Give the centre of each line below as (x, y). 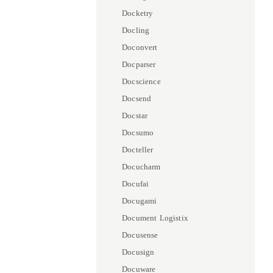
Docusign (138, 252)
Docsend (137, 98)
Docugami (140, 201)
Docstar (135, 115)
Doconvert (140, 47)
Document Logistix (155, 218)
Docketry (138, 13)
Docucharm (141, 167)
